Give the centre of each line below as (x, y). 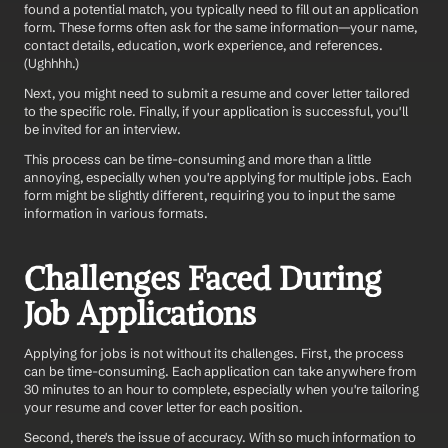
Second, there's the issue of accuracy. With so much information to (220, 436)
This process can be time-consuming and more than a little (197, 158)
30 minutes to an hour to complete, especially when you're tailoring (221, 388)
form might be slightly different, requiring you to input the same (209, 194)
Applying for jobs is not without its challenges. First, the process (214, 352)
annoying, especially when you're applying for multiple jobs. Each (217, 176)
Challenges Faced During (202, 278)
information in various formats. (116, 212)
